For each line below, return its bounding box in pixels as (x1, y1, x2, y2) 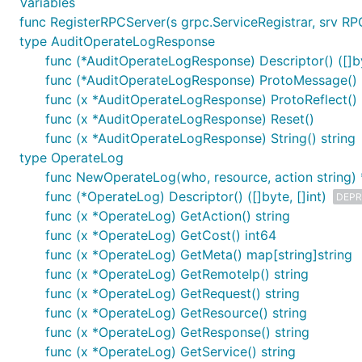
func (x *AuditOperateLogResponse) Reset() (45, 110, 314, 127)
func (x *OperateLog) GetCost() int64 (45, 226, 276, 243)
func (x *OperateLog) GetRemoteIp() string (45, 265, 309, 282)
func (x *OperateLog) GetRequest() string (45, 284, 300, 301)
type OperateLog (19, 149, 124, 166)
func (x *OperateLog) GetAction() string (45, 207, 290, 224)
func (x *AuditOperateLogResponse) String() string (45, 129, 356, 146)
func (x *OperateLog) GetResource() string (45, 304, 307, 321)
